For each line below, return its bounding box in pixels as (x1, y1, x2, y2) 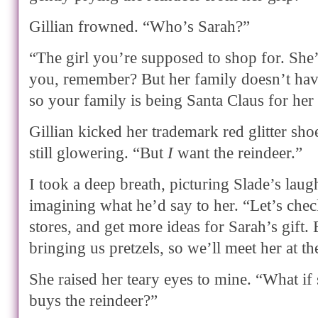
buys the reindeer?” (29, 291, 158, 310)
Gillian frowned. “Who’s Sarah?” (29, 17, 250, 36)
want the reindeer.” (173, 143, 302, 163)
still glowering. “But (29, 143, 168, 163)
